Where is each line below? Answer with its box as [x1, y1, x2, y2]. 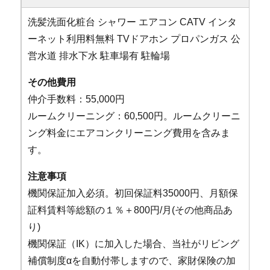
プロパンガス [171, 33, 229, 44]
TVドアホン [117, 33, 169, 44]
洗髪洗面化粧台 [28, 16, 96, 27]
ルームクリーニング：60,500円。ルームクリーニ [28, 110, 241, 121]
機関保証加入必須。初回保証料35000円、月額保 [28, 187, 239, 198]
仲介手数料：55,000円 [28, 93, 125, 104]
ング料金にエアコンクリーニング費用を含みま [28, 127, 231, 138]
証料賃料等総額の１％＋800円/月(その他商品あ [28, 204, 233, 215]
